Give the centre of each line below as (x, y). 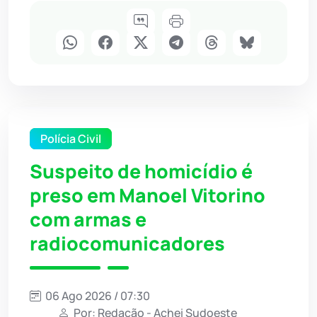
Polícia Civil (71, 138)
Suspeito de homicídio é (141, 172)
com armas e (88, 220)
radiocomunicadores (127, 244)
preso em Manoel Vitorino (148, 196)
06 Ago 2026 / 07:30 (97, 296)
